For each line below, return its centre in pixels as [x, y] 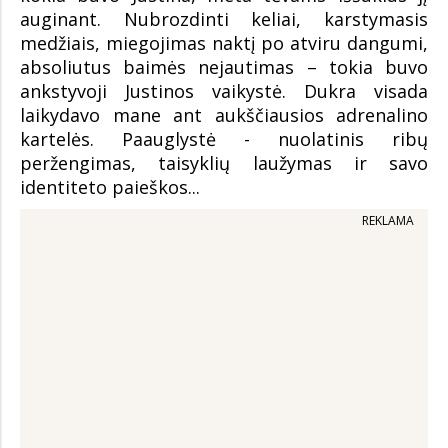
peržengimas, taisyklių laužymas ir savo [224, 163]
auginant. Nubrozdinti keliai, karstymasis [224, 19]
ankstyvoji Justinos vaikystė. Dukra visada [224, 91]
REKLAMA [388, 221]
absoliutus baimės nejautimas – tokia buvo [224, 67]
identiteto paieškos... [110, 187]
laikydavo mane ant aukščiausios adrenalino [224, 115]
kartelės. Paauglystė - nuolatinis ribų [224, 139]
